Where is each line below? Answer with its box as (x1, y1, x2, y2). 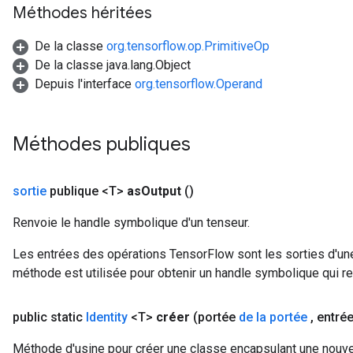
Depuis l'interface (35, 76, 135, 91)
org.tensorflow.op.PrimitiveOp (106, 39, 269, 54)
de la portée (239, 310, 307, 325)
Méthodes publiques (13, 132, 195, 156)
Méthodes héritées (13, 3, 152, 23)
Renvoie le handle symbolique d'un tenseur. (13, 215, 250, 230)
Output (141, 184, 181, 199)
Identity (86, 310, 128, 325)
